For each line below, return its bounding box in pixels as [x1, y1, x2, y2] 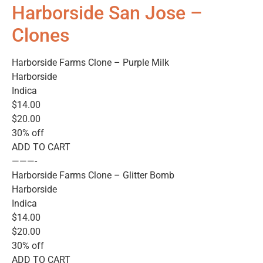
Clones [12, 24, 69, 47]
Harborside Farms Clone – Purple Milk [12, 57, 169, 69]
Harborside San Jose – [12, 2, 203, 25]
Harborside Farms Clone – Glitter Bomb [12, 170, 174, 181]
